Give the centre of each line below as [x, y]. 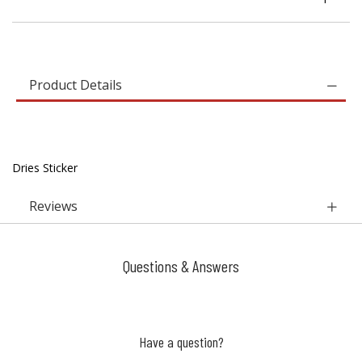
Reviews [53, 206]
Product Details [76, 85]
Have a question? [181, 342]
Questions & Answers [181, 266]
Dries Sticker [45, 168]
